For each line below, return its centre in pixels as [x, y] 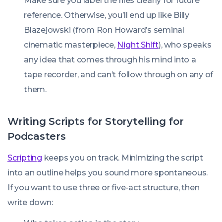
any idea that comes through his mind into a [110, 60]
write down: [30, 202]
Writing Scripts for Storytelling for [96, 121]
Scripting [25, 158]
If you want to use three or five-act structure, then [104, 188]
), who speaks [185, 45]
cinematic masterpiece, [71, 45]
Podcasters [37, 136]
